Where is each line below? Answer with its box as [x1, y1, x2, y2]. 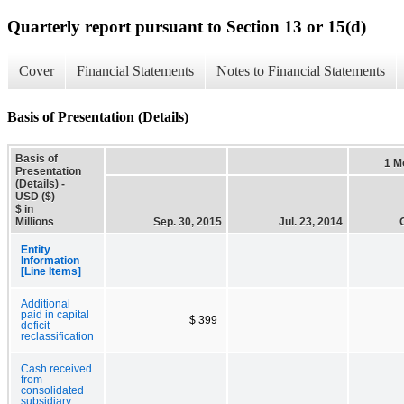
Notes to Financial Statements [216, 63, 385, 79]
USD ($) [15, 189, 55, 203]
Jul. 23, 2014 [279, 215, 343, 228]
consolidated [21, 384, 84, 396]
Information [21, 254, 79, 266]
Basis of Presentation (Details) [7, 108, 188, 124]
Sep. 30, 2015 [153, 215, 222, 228]
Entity [21, 243, 50, 255]
